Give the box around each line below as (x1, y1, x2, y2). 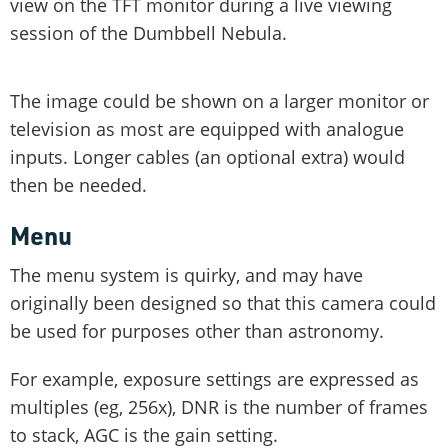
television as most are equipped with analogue (10, 116, 404, 141)
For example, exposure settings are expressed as (10, 366, 419, 391)
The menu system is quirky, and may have (10, 262, 363, 287)
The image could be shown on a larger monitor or (10, 88, 429, 113)
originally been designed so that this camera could (10, 290, 436, 315)
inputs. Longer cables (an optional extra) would (10, 144, 405, 169)
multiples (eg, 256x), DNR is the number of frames (10, 394, 428, 419)
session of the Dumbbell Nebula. (10, 20, 287, 45)
